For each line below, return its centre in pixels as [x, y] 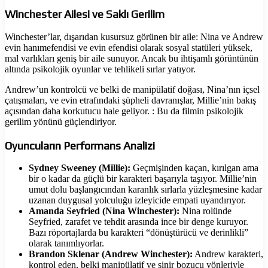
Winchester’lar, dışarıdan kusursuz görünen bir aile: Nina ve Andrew [134, 36]
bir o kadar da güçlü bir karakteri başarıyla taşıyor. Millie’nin [143, 179]
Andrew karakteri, [228, 254]
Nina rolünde [205, 211]
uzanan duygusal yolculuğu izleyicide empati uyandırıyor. [137, 200]
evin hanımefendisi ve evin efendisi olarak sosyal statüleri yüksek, [129, 47]
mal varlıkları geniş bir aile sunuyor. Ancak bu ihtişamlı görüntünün [132, 58]
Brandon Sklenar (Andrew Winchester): [111, 254]
